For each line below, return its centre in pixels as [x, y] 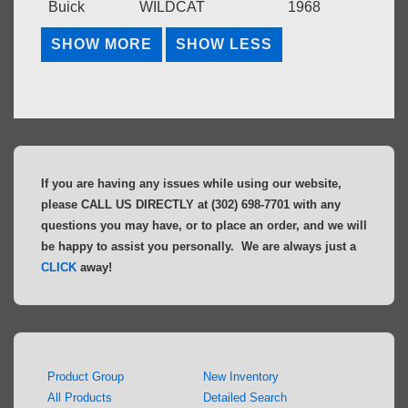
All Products [80, 398]
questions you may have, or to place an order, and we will [204, 226]
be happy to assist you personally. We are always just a [199, 247]
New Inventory [241, 377]
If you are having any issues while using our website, [191, 184]
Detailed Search [245, 398]
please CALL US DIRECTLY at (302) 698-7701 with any [191, 205]
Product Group [86, 377]
